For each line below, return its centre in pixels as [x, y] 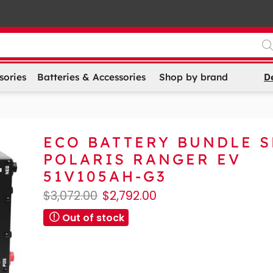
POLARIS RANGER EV [142, 159]
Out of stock [93, 218]
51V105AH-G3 [105, 176]
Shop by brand [193, 77]
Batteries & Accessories [91, 77]
